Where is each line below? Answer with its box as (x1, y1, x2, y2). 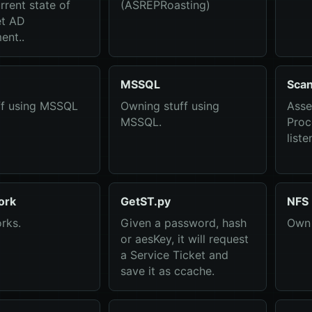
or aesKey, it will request (120, 232, 249, 246)
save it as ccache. (120, 264, 214, 278)
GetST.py (120, 194, 171, 208)
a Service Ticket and (120, 248, 228, 262)
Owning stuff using (120, 99, 219, 113)
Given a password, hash (120, 216, 247, 230)
